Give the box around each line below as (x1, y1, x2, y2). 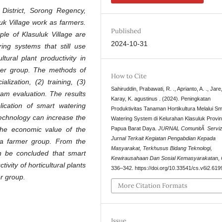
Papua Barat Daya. (111, 125, 159, 132)
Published (111, 27, 142, 36)
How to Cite (111, 72, 147, 81)
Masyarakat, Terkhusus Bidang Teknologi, (111, 145, 213, 152)
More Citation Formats (118, 181, 188, 190)
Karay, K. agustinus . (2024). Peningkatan (111, 96, 211, 102)
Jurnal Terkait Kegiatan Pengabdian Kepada (111, 135, 216, 142)
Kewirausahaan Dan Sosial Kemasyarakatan (111, 155, 219, 162)
